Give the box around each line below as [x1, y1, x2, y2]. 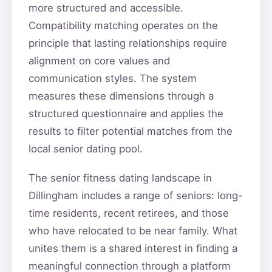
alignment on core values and [28, 55, 170, 67]
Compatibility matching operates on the [28, 19, 218, 32]
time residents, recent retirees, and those [28, 206, 229, 219]
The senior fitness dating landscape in [28, 171, 212, 184]
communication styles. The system [28, 72, 197, 85]
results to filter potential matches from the [28, 125, 233, 138]
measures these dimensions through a [28, 90, 214, 103]
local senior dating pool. [28, 143, 143, 155]
